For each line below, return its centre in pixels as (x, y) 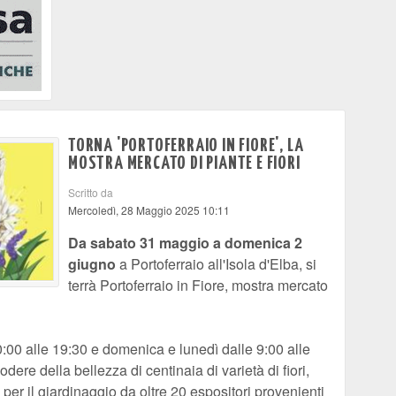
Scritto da (92, 192)
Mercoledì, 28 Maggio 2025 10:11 (149, 210)
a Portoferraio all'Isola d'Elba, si (216, 264)
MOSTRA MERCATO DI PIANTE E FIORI (184, 164)
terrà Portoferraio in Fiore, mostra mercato (198, 285)
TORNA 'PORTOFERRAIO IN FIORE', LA (186, 146)
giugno (92, 264)
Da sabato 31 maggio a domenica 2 (185, 243)
